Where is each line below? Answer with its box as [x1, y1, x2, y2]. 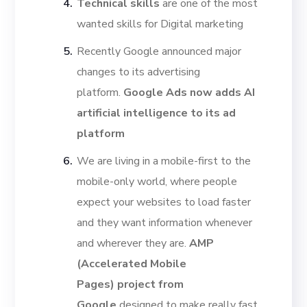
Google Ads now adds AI [123, 85, 256, 101]
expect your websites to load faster [77, 195, 251, 210]
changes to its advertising [77, 64, 201, 80]
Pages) [77, 277, 115, 293]
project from [117, 277, 184, 293]
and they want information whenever [77, 215, 253, 231]
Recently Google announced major [77, 44, 242, 60]
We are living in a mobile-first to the [77, 153, 251, 169]
